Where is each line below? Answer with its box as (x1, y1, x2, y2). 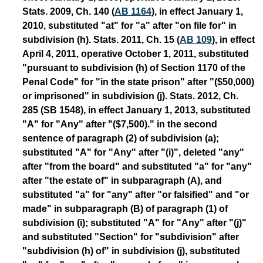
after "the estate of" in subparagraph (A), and (22, 175, 222, 186)
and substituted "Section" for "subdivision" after (22, 231, 239, 242)
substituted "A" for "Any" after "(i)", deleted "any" (22, 147, 244, 157)
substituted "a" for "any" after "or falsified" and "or (22, 189, 249, 200)
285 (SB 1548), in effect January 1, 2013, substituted (22, 104, 251, 115)
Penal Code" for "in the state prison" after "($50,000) (22, 76, 254, 87)
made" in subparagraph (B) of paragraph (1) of (22, 203, 228, 214)
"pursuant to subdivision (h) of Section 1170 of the (22, 62, 245, 73)
